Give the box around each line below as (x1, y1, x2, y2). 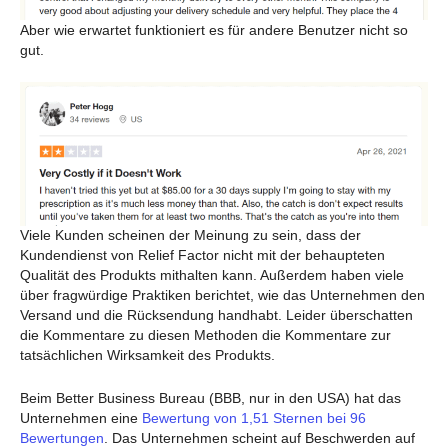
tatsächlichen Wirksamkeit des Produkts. (20, 347, 275, 364)
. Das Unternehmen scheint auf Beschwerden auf (104, 429, 415, 446)
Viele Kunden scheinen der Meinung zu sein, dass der (20, 227, 361, 244)
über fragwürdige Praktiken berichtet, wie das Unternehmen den (20, 287, 425, 304)
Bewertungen (20, 429, 104, 446)
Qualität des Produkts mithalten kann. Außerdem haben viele (20, 267, 404, 284)
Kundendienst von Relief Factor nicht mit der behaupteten (20, 247, 385, 264)
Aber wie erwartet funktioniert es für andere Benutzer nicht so (20, 21, 408, 38)
